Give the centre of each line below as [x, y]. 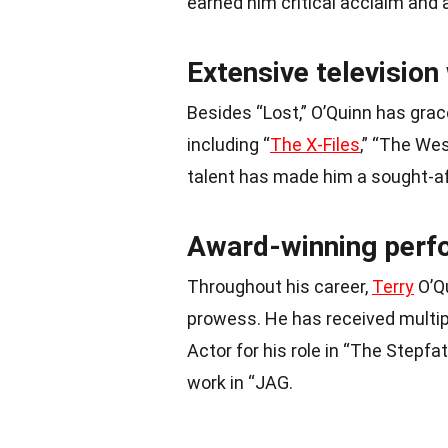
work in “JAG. [240, 382]
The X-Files [315, 144]
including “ [228, 144]
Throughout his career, [279, 286]
